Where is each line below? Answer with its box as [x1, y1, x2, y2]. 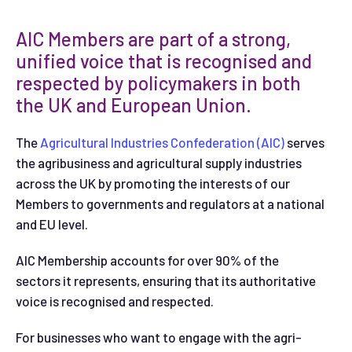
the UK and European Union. [16, 93, 251, 116]
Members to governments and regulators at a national [16, 196, 324, 211]
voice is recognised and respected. [16, 293, 214, 309]
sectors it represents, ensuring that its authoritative [16, 273, 316, 288]
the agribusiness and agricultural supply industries [16, 155, 302, 170]
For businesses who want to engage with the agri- [16, 329, 302, 345]
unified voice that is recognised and [16, 49, 312, 72]
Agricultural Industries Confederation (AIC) [40, 134, 287, 150]
